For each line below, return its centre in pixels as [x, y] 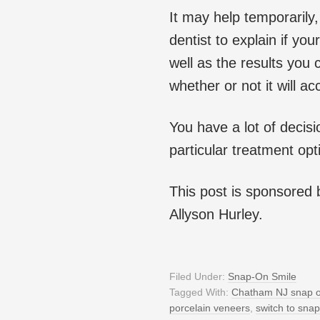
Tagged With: [200, 292]
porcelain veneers [210, 308]
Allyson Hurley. [216, 215]
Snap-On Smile [262, 277]
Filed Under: [199, 277]
